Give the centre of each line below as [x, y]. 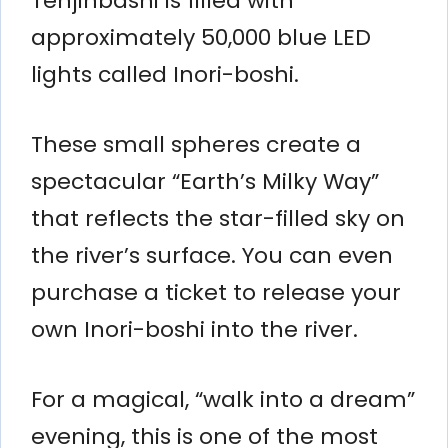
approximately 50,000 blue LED [201, 37]
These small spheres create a [196, 144]
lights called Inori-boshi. [165, 74]
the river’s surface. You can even [212, 255]
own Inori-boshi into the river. [194, 329]
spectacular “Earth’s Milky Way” [205, 181]
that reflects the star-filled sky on [218, 218]
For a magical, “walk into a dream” [223, 399]
